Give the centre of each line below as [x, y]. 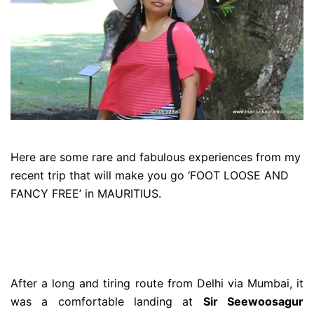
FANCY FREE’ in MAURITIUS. [86, 194]
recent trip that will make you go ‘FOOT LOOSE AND [150, 176]
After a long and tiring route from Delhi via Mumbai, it [157, 284]
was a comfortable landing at [107, 302]
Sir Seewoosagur [253, 302]
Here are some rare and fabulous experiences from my [156, 157]
